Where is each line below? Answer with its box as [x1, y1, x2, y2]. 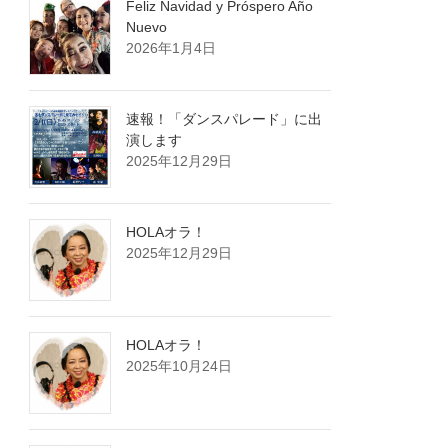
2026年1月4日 [126, 40, 217, 57]
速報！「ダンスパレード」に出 [126, 111, 323, 128]
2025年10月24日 [126, 358, 233, 375]
